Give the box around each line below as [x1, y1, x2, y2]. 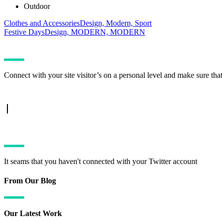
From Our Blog [4, 176, 56, 185]
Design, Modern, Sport [80, 19, 152, 28]
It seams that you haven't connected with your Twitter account [4, 157, 197, 166]
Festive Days [4, 28, 45, 37]
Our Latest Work [4, 209, 62, 218]
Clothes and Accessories [4, 19, 80, 28]
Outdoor [24, 2, 50, 11]
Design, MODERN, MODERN [45, 28, 145, 37]
